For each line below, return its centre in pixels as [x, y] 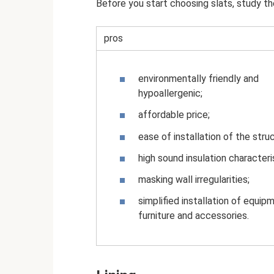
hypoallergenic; [170, 94]
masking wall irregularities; [194, 179]
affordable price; [174, 115]
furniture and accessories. [194, 216]
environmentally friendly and [198, 79]
